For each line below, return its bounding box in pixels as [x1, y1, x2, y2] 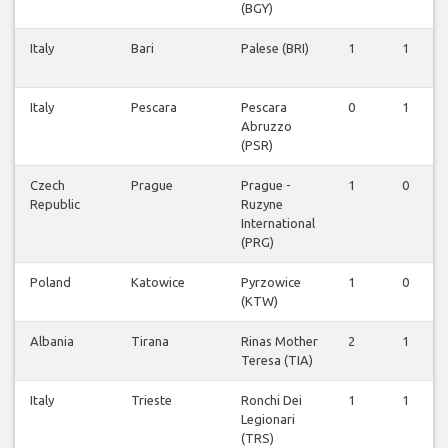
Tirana [131, 334, 169, 349]
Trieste [131, 393, 172, 408]
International [241, 216, 315, 231]
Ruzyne [241, 197, 283, 212]
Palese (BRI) [241, 41, 309, 56]
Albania [30, 334, 74, 349]
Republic [30, 197, 80, 212]
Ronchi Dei [241, 393, 302, 408]
